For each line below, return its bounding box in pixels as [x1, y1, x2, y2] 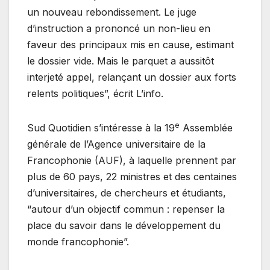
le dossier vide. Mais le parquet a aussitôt [27, 54, 214, 67]
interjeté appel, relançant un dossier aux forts [27, 71, 236, 83]
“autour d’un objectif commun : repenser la [27, 202, 225, 215]
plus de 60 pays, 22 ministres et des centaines [27, 170, 237, 183]
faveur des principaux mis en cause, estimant [27, 38, 234, 51]
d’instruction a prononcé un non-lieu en [27, 22, 210, 34]
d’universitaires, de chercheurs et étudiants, [27, 186, 226, 199]
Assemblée [180, 121, 233, 134]
